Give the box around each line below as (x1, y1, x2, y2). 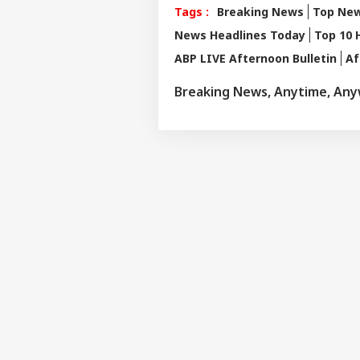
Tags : (174, 3, 209, 19)
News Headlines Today (174, 27, 305, 43)
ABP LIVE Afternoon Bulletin (174, 50, 337, 66)
